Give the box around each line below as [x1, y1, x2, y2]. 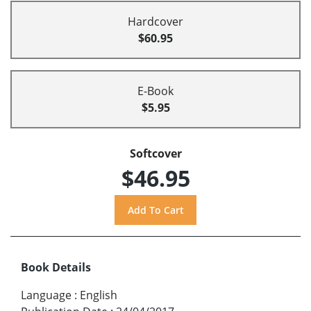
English [80, 287, 117, 303]
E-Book [137, 83, 174, 99]
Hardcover [128, 14, 183, 30]
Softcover [129, 146, 182, 162]
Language [21, 287, 72, 303]
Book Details [21, 260, 91, 276]
